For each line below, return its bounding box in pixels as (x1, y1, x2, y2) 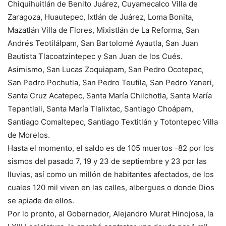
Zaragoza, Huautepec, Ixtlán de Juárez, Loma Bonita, (8, 12, 194, 22)
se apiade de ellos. (8, 196, 74, 206)
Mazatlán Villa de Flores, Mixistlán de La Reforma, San (8, 25, 199, 35)
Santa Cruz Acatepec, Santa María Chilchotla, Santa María (8, 91, 212, 101)
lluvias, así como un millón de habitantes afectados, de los (8, 169, 214, 180)
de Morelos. (8, 130, 50, 140)
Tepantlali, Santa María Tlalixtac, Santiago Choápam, (8, 104, 193, 114)
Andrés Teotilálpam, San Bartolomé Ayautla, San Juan (8, 38, 198, 48)
